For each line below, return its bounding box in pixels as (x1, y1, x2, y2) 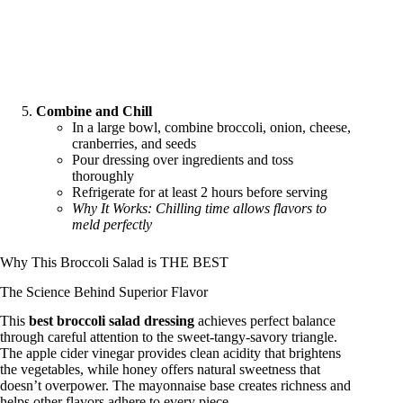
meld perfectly (72, 216, 152, 232)
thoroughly (72, 167, 134, 184)
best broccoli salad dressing (29, 313, 194, 329)
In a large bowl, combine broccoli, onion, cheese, (72, 119, 351, 135)
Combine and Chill (36, 103, 152, 119)
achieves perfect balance (194, 313, 336, 329)
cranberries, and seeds (72, 135, 196, 151)
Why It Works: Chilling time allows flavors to (72, 200, 327, 216)
